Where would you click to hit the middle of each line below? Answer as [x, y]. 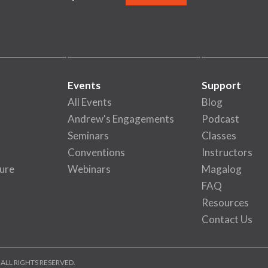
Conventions [97, 152]
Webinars [89, 169]
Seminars [89, 135]
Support [221, 85]
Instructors [227, 152]
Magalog [221, 169]
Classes [219, 135]
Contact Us [227, 219]
